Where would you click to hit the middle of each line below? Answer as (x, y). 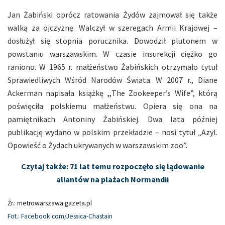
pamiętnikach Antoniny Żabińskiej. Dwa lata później (113, 119)
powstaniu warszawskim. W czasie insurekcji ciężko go (113, 54)
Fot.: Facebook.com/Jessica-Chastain (60, 216)
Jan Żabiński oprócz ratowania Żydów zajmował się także (113, 15)
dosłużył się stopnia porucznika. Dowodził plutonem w (113, 41)
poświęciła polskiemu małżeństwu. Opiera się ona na (113, 106)
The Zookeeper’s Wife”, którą (164, 93)
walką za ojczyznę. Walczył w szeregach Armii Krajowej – (113, 28)
